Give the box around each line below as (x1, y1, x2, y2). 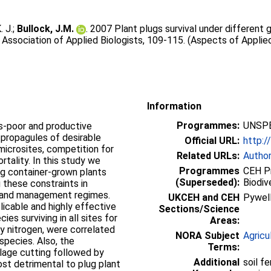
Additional (194, 256, 240, 268)
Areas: (210, 214, 240, 226)
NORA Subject (175, 229, 240, 241)
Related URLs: (177, 149, 240, 162)
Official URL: (184, 134, 240, 146)
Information (147, 100, 201, 112)
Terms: (207, 241, 240, 253)
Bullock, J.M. (17, 23, 74, 34)
